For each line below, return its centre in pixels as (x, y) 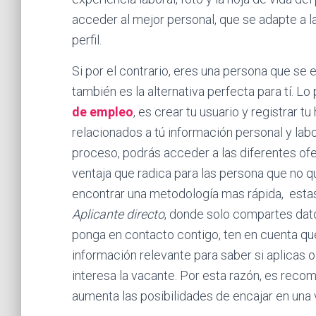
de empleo (103, 112)
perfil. (87, 40)
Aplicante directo (118, 214)
